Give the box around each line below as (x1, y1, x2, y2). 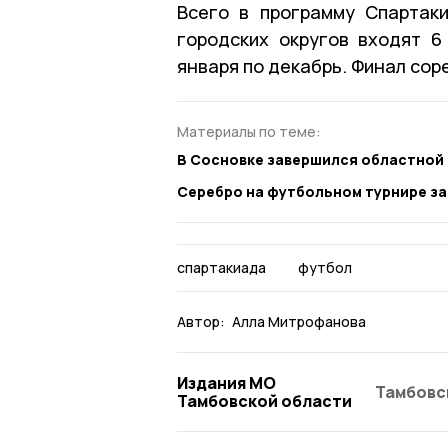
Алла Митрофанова (232, 312, 366, 332)
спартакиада (177, 258, 266, 278)
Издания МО (177, 372, 276, 395)
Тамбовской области (177, 390, 352, 413)
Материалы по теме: (177, 121, 321, 141)
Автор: (177, 312, 225, 332)
